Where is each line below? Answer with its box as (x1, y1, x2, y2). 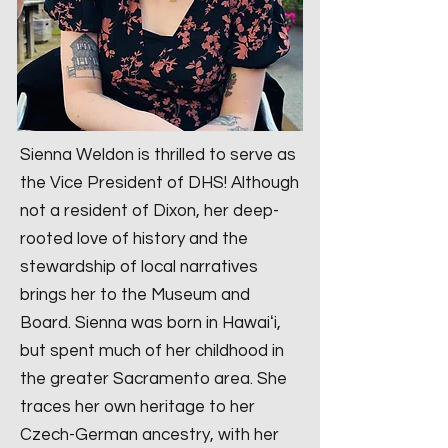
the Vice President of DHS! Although (20, 174, 299, 192)
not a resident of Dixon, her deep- (20, 202, 279, 220)
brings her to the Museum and (20, 286, 250, 304)
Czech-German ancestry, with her (20, 426, 279, 444)
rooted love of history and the (20, 230, 248, 248)
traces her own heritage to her (20, 398, 255, 416)
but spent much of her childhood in (20, 342, 284, 360)
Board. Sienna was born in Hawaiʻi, (20, 314, 281, 332)
